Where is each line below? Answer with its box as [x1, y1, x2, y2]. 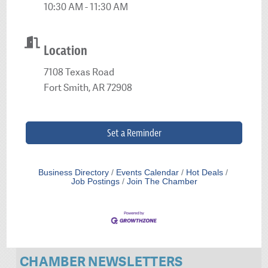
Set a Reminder [106, 126, 162, 140]
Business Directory [38, 168, 109, 178]
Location [44, 42, 88, 60]
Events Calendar [115, 168, 179, 178]
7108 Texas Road [44, 65, 115, 78]
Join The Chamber [126, 177, 197, 187]
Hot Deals [185, 168, 223, 178]
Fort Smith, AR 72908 [44, 81, 133, 94]
